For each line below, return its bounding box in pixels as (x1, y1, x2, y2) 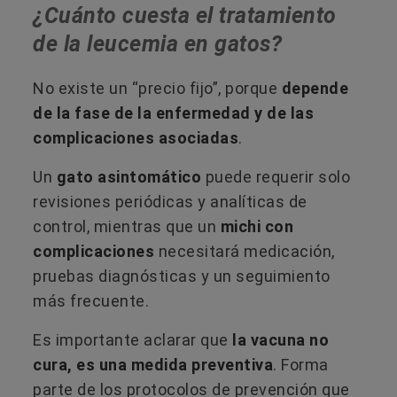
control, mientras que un (33, 217, 221, 237)
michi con (220, 217, 293, 237)
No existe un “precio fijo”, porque (33, 79, 282, 98)
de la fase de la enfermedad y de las (33, 104, 314, 123)
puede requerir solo (201, 167, 350, 187)
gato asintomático (56, 167, 201, 187)
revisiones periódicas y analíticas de (33, 192, 307, 212)
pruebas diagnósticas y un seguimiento (33, 267, 331, 286)
